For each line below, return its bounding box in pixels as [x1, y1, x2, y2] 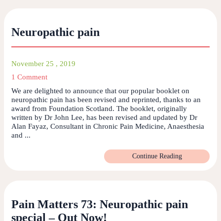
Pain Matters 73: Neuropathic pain [11, 198, 188, 211]
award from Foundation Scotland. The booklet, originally [11, 105, 187, 113]
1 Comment [11, 73, 47, 81]
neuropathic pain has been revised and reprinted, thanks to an [11, 96, 201, 104]
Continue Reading [132, 152, 182, 160]
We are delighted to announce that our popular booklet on [11, 87, 189, 95]
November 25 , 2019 [11, 60, 75, 68]
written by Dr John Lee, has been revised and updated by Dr [11, 113, 197, 122]
